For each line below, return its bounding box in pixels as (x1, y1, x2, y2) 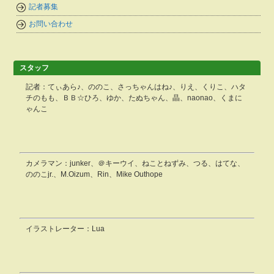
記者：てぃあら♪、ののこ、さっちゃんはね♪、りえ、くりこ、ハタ (26, 83, 246, 91)
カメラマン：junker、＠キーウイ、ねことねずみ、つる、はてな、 (26, 159, 245, 168)
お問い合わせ (29, 20, 73, 28)
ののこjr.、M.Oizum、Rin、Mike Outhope (26, 170, 163, 179)
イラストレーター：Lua (26, 224, 105, 233)
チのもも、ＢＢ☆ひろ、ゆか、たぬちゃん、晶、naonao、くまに (26, 94, 243, 102)
